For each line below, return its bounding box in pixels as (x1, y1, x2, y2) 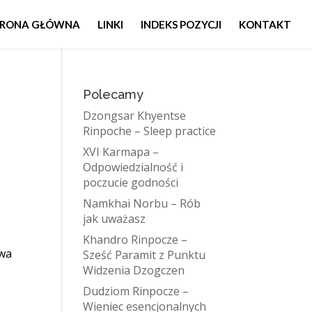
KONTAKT (239, 18, 291, 31)
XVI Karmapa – (83, 144, 159, 159)
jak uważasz (83, 211, 146, 226)
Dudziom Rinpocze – (83, 283, 189, 299)
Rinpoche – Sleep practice (83, 123, 217, 139)
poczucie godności (83, 175, 179, 190)
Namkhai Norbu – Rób (83, 196, 201, 211)
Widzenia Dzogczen (83, 263, 185, 278)
